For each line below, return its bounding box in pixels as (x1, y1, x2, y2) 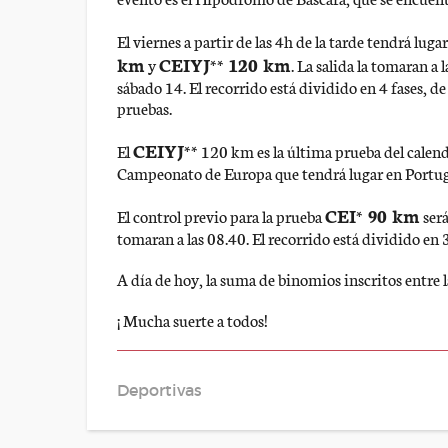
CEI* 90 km (325, 202, 420, 228)
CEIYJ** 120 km (159, 51, 291, 77)
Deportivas (117, 380, 202, 400)
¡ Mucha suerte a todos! (117, 308, 268, 331)
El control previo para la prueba (117, 204, 325, 227)
